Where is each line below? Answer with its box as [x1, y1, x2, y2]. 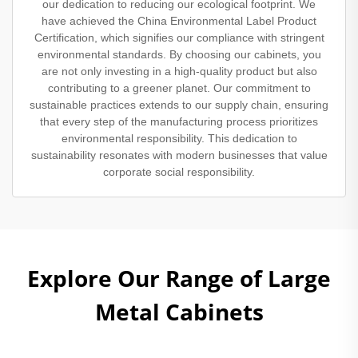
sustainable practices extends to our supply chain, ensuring [30, 97, 328, 111]
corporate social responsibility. [103, 165, 255, 178]
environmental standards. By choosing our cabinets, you [37, 47, 321, 61]
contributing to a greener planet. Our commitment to [47, 81, 311, 94]
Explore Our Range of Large [27, 262, 331, 293]
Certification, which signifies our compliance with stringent [34, 30, 324, 44]
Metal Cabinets [94, 296, 264, 327]
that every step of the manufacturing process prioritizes [40, 114, 318, 128]
